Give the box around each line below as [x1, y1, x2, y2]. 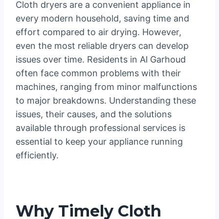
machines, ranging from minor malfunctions [16, 82, 197, 92]
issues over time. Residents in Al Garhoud [16, 54, 186, 65]
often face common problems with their [16, 68, 181, 79]
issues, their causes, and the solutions [16, 109, 172, 120]
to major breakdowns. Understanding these [16, 95, 196, 106]
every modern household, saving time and [16, 13, 189, 24]
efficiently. [16, 150, 59, 161]
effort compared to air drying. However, [16, 27, 181, 38]
